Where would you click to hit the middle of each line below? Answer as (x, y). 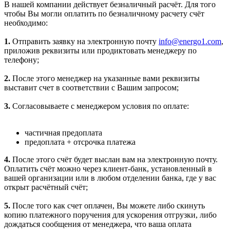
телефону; (22, 60)
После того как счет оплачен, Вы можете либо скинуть (108, 205)
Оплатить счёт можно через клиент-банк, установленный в (108, 168)
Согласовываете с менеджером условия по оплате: (100, 106)
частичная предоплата (63, 132)
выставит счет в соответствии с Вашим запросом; (91, 87)
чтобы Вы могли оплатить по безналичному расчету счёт (104, 13)
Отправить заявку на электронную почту (84, 41)
